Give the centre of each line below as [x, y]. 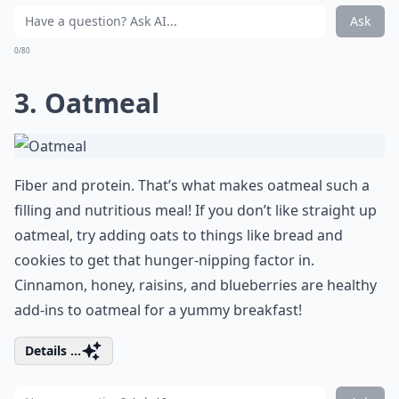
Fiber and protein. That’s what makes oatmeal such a [192, 185]
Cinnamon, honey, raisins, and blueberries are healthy [195, 285]
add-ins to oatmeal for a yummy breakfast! [158, 310]
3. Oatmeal [87, 103]
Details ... [53, 350]
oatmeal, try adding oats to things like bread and [179, 235]
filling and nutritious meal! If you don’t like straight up [195, 210]
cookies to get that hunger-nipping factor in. [164, 260]
